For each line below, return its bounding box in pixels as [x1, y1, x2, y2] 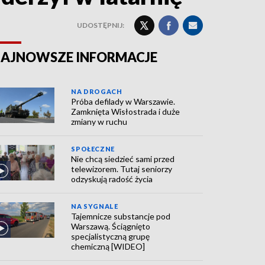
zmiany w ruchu [71, 117, 128, 127]
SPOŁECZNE [71, 145, 115, 153]
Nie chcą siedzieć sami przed [71, 154, 175, 164]
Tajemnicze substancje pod [71, 211, 171, 221]
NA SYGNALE [71, 202, 118, 210]
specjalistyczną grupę [71, 231, 150, 241]
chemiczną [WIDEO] [71, 241, 146, 251]
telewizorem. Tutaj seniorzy [71, 164, 173, 174]
